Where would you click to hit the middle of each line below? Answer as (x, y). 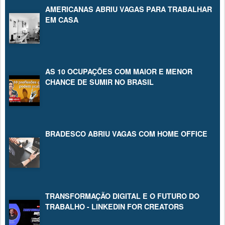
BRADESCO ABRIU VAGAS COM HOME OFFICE (126, 133)
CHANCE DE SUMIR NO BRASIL (99, 82)
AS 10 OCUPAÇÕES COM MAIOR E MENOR (119, 71)
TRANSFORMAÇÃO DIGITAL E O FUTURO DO (122, 196)
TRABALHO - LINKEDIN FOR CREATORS (115, 206)
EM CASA (62, 19)
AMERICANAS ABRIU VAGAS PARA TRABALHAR (129, 9)
